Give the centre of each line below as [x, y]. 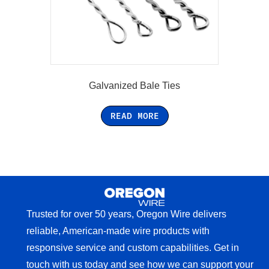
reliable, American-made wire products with [118, 231]
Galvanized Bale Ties [134, 85]
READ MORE [134, 116]
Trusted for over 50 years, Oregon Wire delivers [126, 214]
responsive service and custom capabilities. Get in [133, 248]
